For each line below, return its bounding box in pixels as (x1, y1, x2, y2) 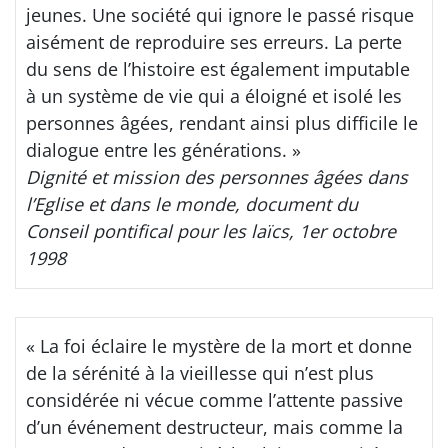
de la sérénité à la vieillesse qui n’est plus (26, 361, 374, 385)
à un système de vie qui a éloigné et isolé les (26, 84, 402, 108)
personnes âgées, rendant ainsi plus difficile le (26, 111, 418, 135)
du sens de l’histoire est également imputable (26, 57, 410, 81)
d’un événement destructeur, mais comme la (26, 415, 403, 439)
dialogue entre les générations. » (26, 138, 301, 162)
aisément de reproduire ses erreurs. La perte (26, 30, 402, 54)
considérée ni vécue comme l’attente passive (26, 388, 403, 412)
